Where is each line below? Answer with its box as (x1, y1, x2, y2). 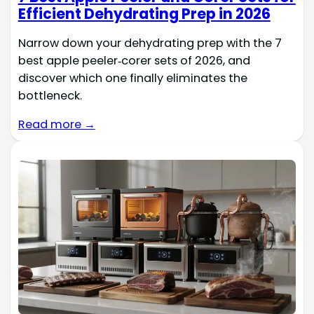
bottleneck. (18, 88, 82, 104)
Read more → (18, 116, 95, 133)
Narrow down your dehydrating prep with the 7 (18, 35, 282, 52)
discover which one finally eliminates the (18, 70, 247, 87)
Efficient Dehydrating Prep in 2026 (18, 3, 271, 24)
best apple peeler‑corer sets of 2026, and (18, 53, 250, 69)
